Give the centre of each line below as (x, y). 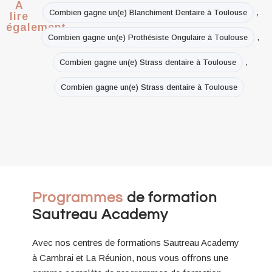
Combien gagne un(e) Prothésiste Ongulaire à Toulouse (148, 37)
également (36, 27)
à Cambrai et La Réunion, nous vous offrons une (130, 257)
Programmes (79, 197)
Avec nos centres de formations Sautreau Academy (135, 242)
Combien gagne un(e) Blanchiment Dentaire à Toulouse (148, 12)
